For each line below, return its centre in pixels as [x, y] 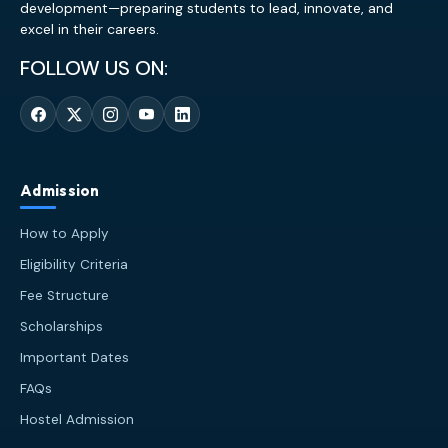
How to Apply [64, 234]
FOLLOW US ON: [94, 68]
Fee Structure [64, 296]
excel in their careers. [89, 29]
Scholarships [61, 327]
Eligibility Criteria [74, 265]
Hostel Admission [77, 420]
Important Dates [74, 358]
